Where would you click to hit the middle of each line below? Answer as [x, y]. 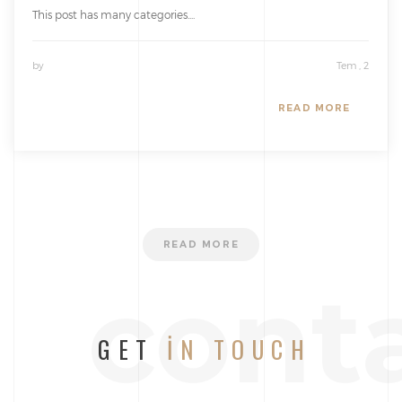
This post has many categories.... [114, 15]
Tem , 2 [353, 66]
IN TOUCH [239, 350]
